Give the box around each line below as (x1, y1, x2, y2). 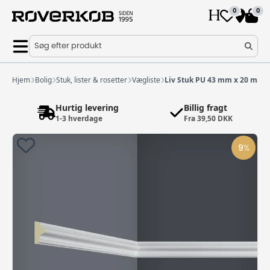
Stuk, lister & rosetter (56, 75, 127, 85)
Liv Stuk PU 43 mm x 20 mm (165, 75, 265, 85)
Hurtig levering (55, 102, 119, 113)
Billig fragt (184, 102, 227, 113)
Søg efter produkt (34, 42, 102, 50)
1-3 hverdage (55, 113, 102, 124)
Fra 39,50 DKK (184, 113, 233, 124)
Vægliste (131, 75, 160, 85)
